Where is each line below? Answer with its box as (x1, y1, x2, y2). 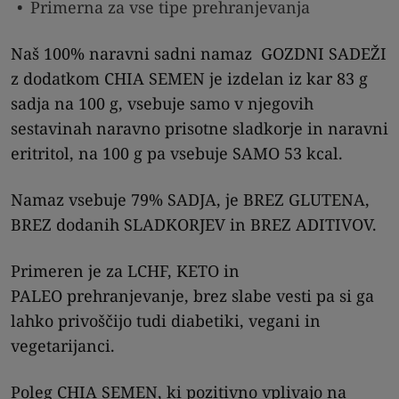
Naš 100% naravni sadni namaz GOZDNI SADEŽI (11, 42, 387, 64)
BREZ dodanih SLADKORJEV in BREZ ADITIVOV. (11, 213, 377, 235)
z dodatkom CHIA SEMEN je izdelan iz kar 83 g (11, 67, 368, 89)
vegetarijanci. (11, 334, 115, 356)
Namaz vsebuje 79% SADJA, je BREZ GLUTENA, (11, 188, 370, 210)
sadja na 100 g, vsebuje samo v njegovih (11, 92, 313, 114)
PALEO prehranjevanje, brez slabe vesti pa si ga (11, 284, 374, 306)
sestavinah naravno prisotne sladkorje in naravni (11, 117, 388, 139)
